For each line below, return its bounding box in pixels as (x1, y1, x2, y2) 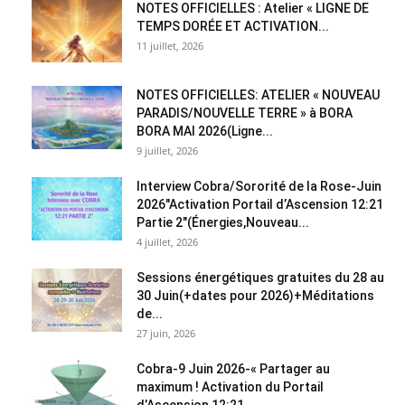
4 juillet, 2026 (137, 235, 198, 250)
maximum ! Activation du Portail (137, 380, 324, 395)
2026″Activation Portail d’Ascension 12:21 (137, 197, 383, 212)
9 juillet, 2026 (137, 144, 198, 158)
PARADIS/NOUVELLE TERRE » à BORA (137, 106, 353, 121)
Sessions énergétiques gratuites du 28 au (137, 270, 384, 286)
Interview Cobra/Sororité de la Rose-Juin (137, 179, 381, 194)
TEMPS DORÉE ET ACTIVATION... (137, 19, 329, 34)
